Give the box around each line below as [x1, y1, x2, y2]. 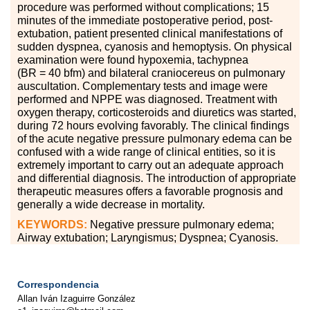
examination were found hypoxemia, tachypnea [17, 54, 248, 66]
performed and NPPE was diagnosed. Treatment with [17, 93, 277, 106]
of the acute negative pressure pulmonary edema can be [17, 133, 292, 145]
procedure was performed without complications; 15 [17, 1, 269, 14]
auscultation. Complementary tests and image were [17, 80, 268, 93]
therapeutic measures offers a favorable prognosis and [17, 185, 283, 198]
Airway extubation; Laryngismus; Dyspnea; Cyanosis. [17, 232, 278, 244]
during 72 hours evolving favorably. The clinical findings [17, 120, 289, 132]
